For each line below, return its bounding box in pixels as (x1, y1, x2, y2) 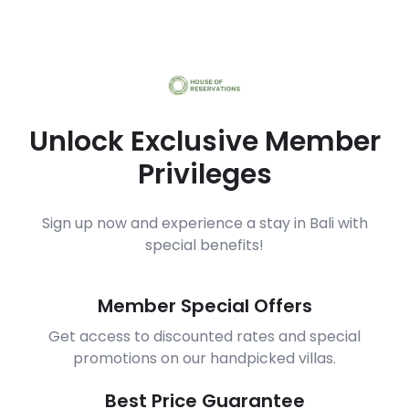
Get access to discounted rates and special (48, 326, 361, 348)
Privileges (137, 155, 272, 194)
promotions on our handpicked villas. (73, 348, 336, 370)
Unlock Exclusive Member (28, 122, 381, 162)
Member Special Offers (97, 293, 312, 320)
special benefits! (145, 235, 264, 257)
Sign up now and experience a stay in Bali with (41, 213, 368, 235)
